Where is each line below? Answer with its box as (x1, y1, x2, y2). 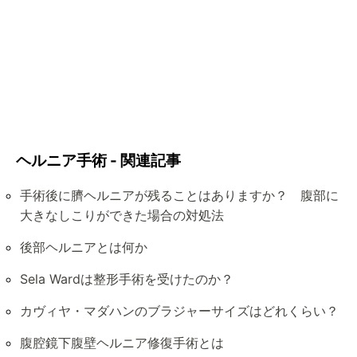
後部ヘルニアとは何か (20, 239, 147, 256)
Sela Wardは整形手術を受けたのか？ (20, 271, 233, 288)
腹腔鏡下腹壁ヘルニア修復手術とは (20, 335, 224, 351)
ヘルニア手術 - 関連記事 (16, 151, 181, 170)
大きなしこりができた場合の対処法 (20, 207, 224, 224)
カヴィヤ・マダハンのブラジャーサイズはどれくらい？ (20, 303, 339, 320)
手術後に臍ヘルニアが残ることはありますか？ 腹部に (20, 187, 339, 204)
